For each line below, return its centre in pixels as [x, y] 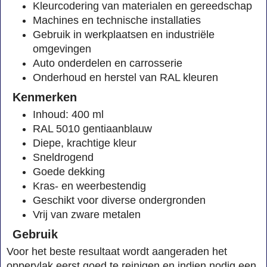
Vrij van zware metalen [87, 215]
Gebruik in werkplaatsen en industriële [124, 35]
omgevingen [62, 49]
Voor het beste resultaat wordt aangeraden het [117, 252]
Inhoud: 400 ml [68, 115]
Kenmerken [45, 97]
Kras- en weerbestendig [89, 186]
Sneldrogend [63, 158]
